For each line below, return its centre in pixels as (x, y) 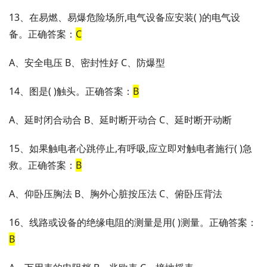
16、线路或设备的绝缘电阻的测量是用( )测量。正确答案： (133, 223)
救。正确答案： (42, 165)
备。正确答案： (42, 34)
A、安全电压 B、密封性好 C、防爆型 (87, 63)
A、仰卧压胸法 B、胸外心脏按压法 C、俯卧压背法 (116, 194)
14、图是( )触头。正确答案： (71, 91)
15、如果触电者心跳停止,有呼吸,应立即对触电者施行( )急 (131, 149)
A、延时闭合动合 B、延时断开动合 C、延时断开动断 (120, 120)
